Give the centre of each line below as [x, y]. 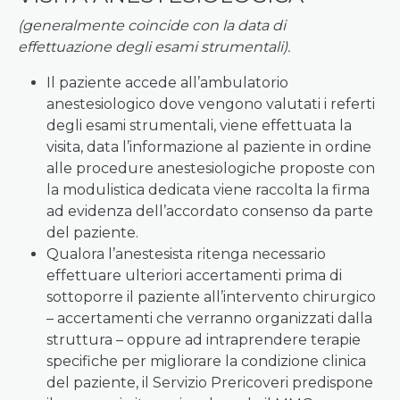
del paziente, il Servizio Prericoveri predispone [210, 383]
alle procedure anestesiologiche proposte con [211, 168]
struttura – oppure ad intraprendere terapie [204, 340]
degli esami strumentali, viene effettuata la [199, 125]
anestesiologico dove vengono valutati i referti [211, 104]
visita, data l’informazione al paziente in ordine [209, 147]
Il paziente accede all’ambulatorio [167, 83]
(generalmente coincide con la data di [152, 25]
